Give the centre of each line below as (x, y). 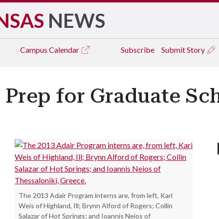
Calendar (65, 50)
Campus (34, 50)
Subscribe (138, 50)
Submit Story (184, 50)
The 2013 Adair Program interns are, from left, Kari (96, 195)
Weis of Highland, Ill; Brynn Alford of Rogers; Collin (96, 206)
